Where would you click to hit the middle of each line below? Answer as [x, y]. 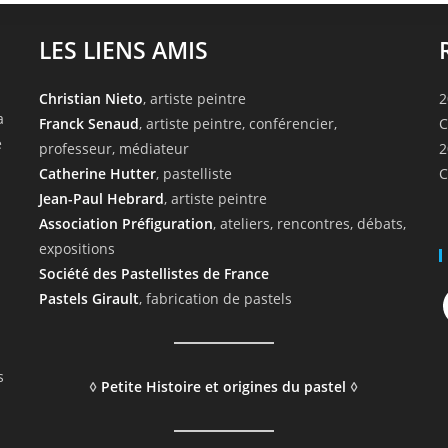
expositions [76, 249]
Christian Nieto [90, 99]
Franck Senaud [88, 124]
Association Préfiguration [125, 224]
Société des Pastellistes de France [153, 274]
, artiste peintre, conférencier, [237, 124]
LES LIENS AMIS [123, 50]
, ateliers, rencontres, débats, [309, 224]
